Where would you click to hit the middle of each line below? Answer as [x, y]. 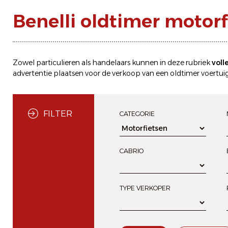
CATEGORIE [137, 114]
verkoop [126, 73]
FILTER [58, 114]
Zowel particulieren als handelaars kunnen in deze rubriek [112, 63]
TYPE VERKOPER [145, 188]
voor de [98, 73]
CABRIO [132, 151]
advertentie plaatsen [48, 73]
